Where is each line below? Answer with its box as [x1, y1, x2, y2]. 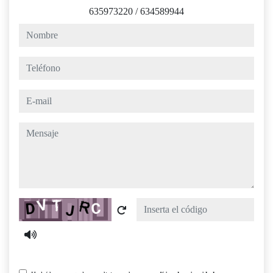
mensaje [18, 124, 49, 135]
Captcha [18, 199, 50, 210]
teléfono [18, 58, 49, 69]
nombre [18, 25, 48, 36]
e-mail [18, 91, 42, 102]
